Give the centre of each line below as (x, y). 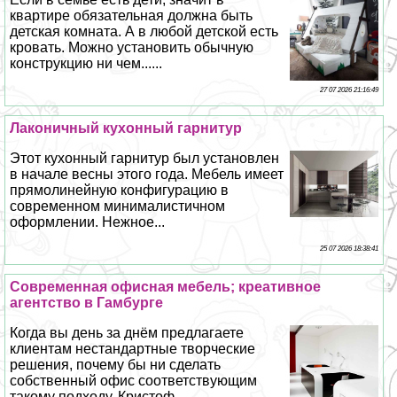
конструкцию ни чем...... (86, 63)
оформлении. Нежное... (88, 222)
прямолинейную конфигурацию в (120, 190)
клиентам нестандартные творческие (133, 348)
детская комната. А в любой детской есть (144, 31)
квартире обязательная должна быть (132, 15)
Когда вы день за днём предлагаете (127, 332)
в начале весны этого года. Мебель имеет (147, 174)
